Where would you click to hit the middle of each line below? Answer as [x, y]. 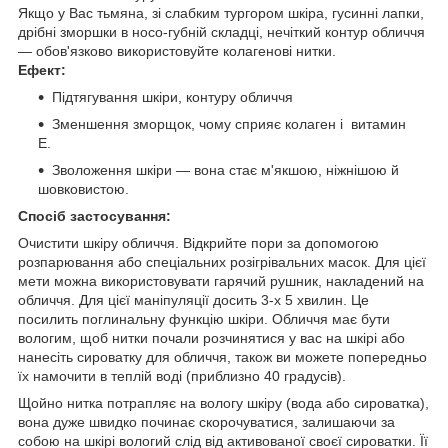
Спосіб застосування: [94, 215]
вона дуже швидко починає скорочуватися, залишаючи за [206, 421]
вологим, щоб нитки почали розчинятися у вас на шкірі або [211, 337]
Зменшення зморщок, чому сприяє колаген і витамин [229, 123]
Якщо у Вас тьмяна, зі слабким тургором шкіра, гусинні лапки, [221, 12]
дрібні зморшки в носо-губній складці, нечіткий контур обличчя [221, 31]
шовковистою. [83, 188]
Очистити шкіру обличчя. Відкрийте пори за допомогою [198, 242]
